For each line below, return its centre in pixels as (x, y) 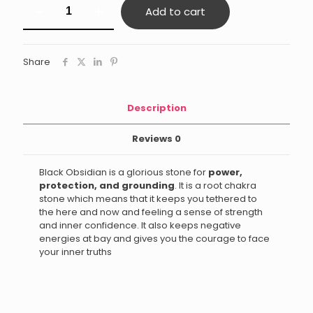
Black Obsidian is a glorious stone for (124, 173)
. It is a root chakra (216, 186)
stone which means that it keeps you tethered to (148, 199)
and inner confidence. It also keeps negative (140, 226)
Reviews (153, 139)
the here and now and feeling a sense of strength (151, 212)
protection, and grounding (107, 186)
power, (226, 173)
